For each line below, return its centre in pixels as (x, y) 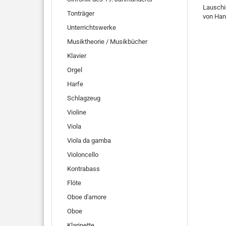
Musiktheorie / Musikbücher (107, 42)
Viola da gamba (89, 140)
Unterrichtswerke (92, 27)
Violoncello (83, 155)
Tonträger (81, 13)
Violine (77, 112)
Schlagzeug (84, 98)
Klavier (77, 56)
